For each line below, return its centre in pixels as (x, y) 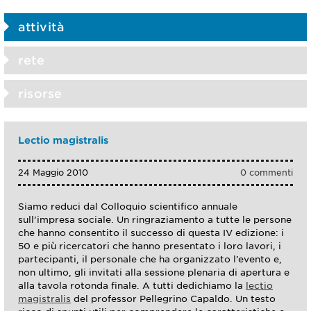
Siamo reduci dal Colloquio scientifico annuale (128, 206)
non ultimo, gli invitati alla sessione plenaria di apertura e (154, 272)
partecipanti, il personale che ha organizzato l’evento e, (150, 259)
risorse (40, 93)
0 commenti (267, 172)
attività (41, 27)
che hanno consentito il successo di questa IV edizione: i (151, 233)
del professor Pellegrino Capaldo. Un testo (173, 299)
